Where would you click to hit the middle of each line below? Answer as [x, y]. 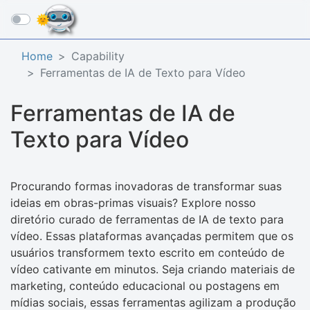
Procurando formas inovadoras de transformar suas [146, 186]
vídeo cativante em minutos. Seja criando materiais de [153, 269]
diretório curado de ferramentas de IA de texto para [147, 219]
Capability [98, 56]
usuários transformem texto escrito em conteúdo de [147, 253]
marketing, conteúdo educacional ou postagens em [145, 286]
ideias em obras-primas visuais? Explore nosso [133, 203]
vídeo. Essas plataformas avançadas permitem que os [152, 236]
